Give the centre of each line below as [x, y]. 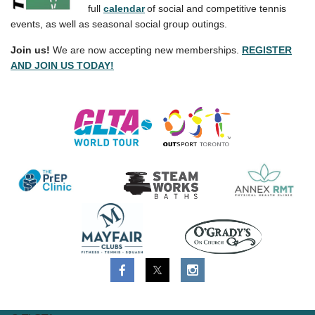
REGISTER [267, 50]
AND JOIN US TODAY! [62, 65]
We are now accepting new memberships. [146, 50]
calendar [124, 8]
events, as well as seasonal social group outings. [119, 24]
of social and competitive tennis [217, 8]
